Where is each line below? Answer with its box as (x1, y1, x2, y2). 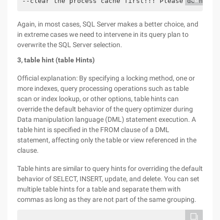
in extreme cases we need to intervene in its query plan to (17, 30, 189, 38)
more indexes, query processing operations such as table (17, 84, 189, 92)
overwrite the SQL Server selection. (17, 41, 122, 49)
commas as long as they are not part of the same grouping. (17, 195, 196, 203)
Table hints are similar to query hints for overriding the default (17, 165, 203, 172)
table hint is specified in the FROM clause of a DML (17, 126, 169, 134)
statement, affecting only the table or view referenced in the (17, 136, 196, 144)
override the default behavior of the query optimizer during (17, 105, 193, 113)
